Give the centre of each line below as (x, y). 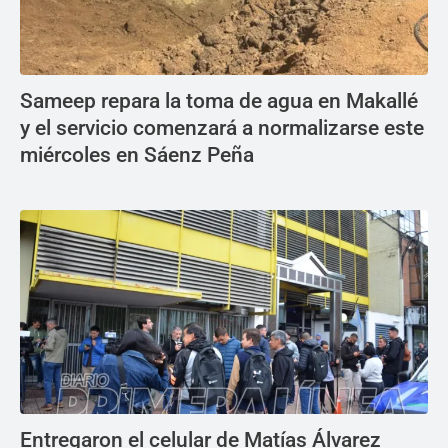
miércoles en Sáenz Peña (137, 155)
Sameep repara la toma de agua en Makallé (219, 101)
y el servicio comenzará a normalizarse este (222, 128)
